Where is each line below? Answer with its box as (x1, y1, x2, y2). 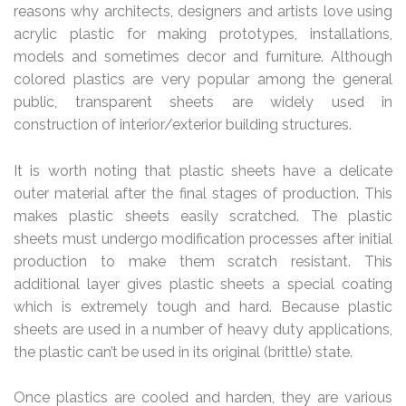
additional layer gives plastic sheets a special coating (14, 275, 392, 293)
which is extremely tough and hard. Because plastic (14, 297, 392, 315)
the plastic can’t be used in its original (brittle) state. (14, 343, 353, 361)
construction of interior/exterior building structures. (14, 116, 352, 134)
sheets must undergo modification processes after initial (14, 229, 392, 247)
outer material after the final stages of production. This (14, 184, 392, 202)
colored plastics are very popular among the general (14, 71, 392, 89)
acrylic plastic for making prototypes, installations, (14, 25, 392, 43)
